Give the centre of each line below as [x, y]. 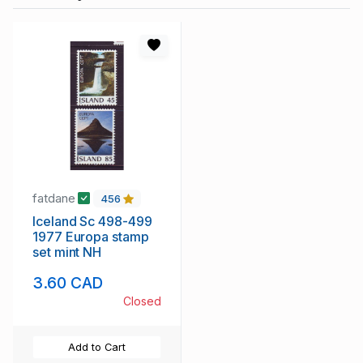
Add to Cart [97, 348]
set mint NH [67, 252]
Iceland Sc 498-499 [66, 222]
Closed [142, 301]
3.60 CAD [68, 283]
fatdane [56, 198]
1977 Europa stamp [91, 237]
